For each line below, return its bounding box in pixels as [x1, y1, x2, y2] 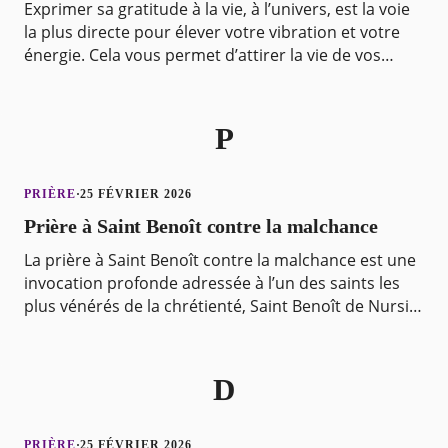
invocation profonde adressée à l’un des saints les [23, 272, 400, 295]
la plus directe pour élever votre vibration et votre [23, 20, 400, 43]
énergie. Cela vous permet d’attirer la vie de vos [23, 43, 381, 66]
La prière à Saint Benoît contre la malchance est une [23, 249, 416, 272]
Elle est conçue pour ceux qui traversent [23, 318, 327, 341]
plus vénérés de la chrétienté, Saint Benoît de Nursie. [23, 295, 422, 318]
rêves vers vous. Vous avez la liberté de [23, 66, 317, 89]
